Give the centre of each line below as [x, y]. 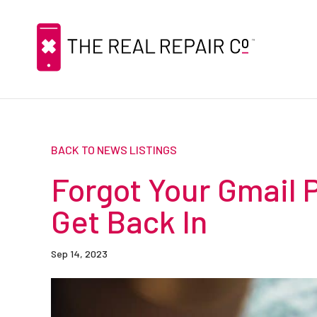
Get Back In [129, 221]
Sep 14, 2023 [79, 254]
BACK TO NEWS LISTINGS [114, 150]
